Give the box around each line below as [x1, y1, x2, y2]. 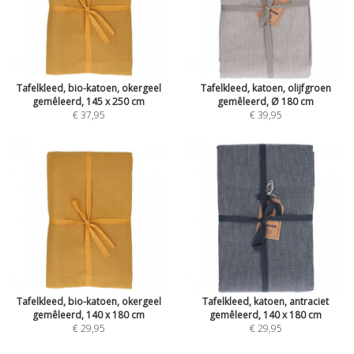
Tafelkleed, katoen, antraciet [202, 295, 329, 308]
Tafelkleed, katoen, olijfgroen [200, 81, 331, 95]
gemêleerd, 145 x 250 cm [32, 95, 145, 108]
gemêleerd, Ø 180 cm [217, 95, 314, 108]
